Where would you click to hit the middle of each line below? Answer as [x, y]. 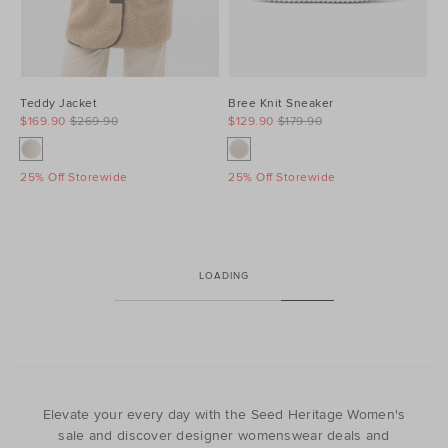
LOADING [224, 276]
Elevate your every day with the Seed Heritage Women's [224, 414]
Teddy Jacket [58, 104]
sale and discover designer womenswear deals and [193, 435]
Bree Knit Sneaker [281, 104]
